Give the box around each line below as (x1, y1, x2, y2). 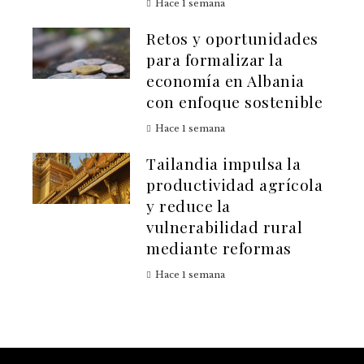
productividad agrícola (146, 174, 323, 196)
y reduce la (146, 195, 231, 217)
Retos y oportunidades (146, 28, 318, 50)
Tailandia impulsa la (146, 153, 301, 175)
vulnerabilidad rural (146, 216, 302, 238)
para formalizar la (146, 49, 283, 71)
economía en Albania (146, 70, 305, 92)
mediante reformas (146, 237, 292, 259)
